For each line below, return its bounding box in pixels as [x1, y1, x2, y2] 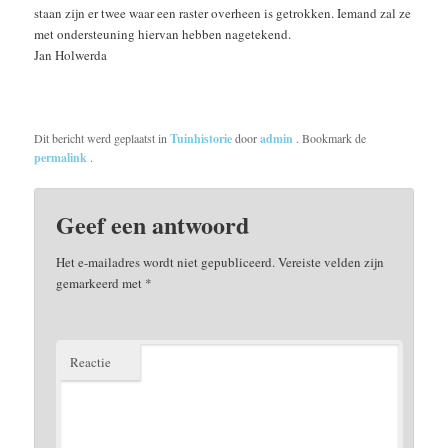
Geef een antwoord [56, 207, 250, 243]
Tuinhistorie [170, 129, 233, 147]
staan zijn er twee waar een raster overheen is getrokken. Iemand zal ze [34, 3, 412, 22]
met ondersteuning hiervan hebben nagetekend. [34, 24, 292, 43]
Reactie [70, 353, 112, 372]
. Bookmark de [296, 129, 367, 146]
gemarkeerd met [56, 274, 146, 293]
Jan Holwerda [34, 45, 108, 64]
